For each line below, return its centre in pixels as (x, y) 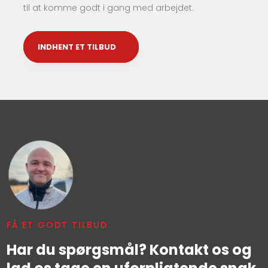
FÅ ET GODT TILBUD (57, 225)
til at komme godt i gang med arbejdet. (109, 7)
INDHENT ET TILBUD (77, 47)
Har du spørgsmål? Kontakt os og (129, 249)
